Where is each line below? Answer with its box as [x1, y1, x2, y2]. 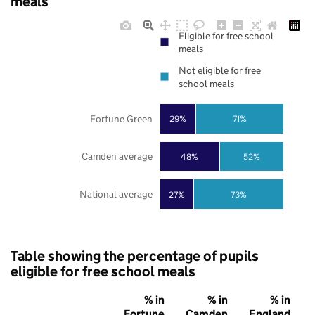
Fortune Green [89, 112, 153, 126]
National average [79, 188, 153, 201]
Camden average [81, 150, 153, 163]
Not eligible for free [179, 64, 261, 77]
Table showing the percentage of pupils [11, 247, 259, 265]
